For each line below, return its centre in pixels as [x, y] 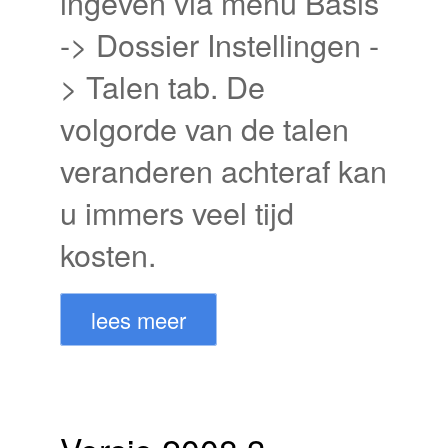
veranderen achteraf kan [223, 169]
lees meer [138, 319]
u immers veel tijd [177, 211]
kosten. [108, 253]
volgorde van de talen [204, 127]
